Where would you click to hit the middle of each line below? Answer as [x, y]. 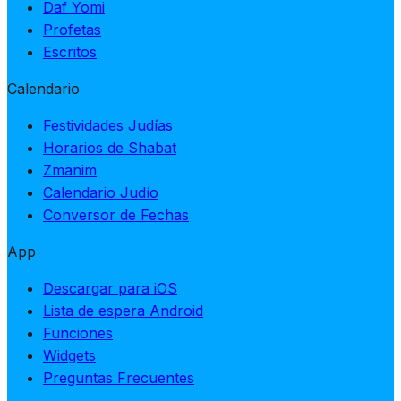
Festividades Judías [108, 125]
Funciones [78, 333]
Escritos [70, 51]
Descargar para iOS [110, 288]
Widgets [69, 355]
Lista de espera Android [123, 310]
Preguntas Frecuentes [119, 377]
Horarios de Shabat [110, 147]
